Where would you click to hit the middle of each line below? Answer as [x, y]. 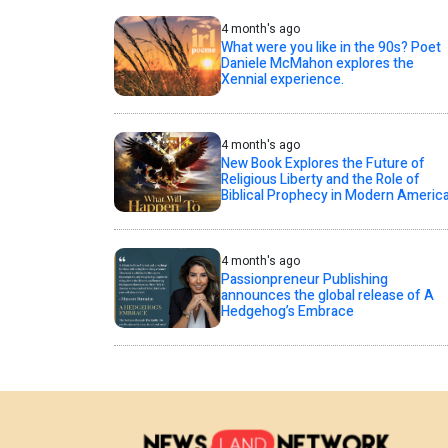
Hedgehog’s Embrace [287, 312]
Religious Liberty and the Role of [320, 180]
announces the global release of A [327, 296]
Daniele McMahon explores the [317, 64]
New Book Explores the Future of [322, 164]
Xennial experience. [282, 80]
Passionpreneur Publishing [304, 280]
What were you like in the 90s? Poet [330, 48]
